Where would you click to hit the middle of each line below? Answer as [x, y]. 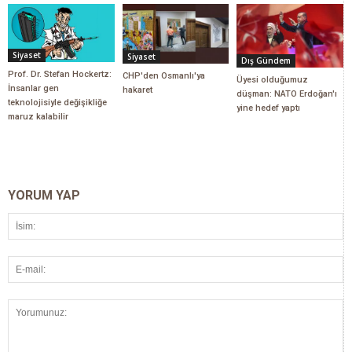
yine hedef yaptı [269, 108]
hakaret [137, 90]
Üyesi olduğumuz [273, 79]
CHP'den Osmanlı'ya [163, 75]
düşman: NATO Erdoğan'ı [287, 93]
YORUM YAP [44, 195]
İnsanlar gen [33, 88]
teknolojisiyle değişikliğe [57, 102]
